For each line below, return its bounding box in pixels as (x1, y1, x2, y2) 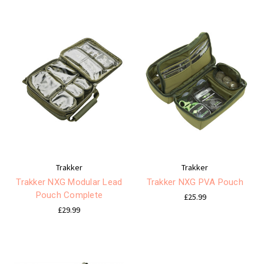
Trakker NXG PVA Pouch (146, 177, 243, 188)
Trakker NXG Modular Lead (16, 177, 123, 188)
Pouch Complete (35, 190, 103, 201)
